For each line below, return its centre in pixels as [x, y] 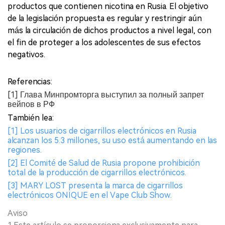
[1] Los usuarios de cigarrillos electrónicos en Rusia [102, 131]
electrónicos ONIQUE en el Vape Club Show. [90, 195]
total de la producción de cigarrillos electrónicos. [97, 173]
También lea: [31, 118]
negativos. [26, 54]
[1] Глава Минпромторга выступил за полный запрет [106, 95]
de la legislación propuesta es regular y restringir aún [105, 18]
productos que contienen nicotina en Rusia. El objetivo [108, 6]
